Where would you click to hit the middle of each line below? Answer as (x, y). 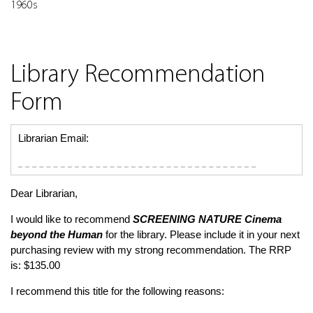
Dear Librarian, (44, 193)
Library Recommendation (138, 75)
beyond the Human (57, 234)
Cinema (262, 219)
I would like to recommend (72, 219)
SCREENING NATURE (187, 219)
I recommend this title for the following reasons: (117, 291)
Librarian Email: (53, 138)
